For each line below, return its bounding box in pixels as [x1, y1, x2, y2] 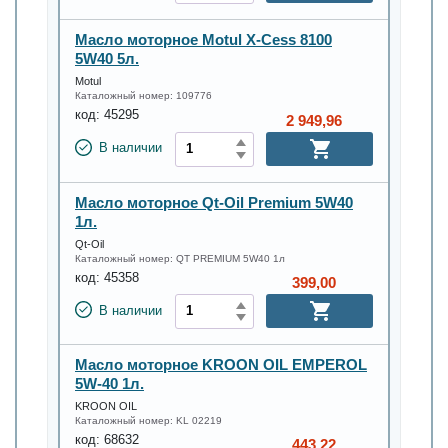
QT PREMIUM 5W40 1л [173, 252, 285, 264]
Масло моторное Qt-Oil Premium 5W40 [75, 193, 353, 211]
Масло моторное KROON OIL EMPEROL [75, 355, 367, 373]
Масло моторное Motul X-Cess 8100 [75, 31, 332, 49]
